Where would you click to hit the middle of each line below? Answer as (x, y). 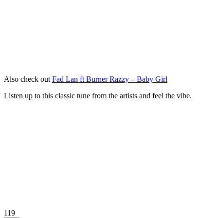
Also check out (28, 79)
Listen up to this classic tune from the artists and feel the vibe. (98, 95)
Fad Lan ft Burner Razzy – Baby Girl (110, 79)
